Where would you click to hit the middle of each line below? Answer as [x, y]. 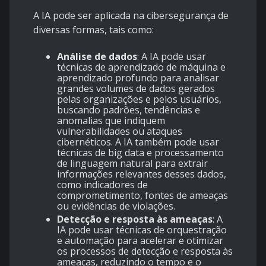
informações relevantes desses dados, [142, 174]
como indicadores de [102, 185]
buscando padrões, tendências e [129, 110]
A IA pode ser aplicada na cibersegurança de [131, 16]
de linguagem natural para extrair [132, 164]
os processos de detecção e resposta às [145, 251]
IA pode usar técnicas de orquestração [142, 230]
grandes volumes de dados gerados [136, 89]
